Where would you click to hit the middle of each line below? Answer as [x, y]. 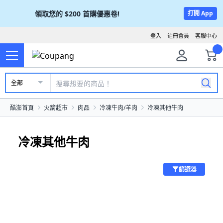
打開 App [200, 13]
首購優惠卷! [101, 13]
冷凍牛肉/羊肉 [118, 108]
